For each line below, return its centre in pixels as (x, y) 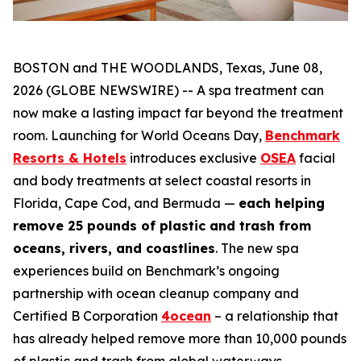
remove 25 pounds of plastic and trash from (162, 225)
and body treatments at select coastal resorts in (162, 180)
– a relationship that (275, 315)
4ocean (186, 315)
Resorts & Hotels (70, 158)
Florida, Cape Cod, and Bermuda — (126, 203)
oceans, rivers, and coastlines (114, 248)
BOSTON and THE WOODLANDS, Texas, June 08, (168, 67)
